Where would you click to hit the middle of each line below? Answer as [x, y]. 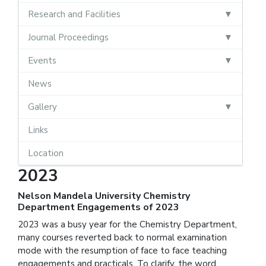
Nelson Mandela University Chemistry [104, 196]
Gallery [42, 107]
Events [42, 60]
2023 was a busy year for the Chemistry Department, [127, 224]
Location [46, 153]
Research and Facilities [74, 14]
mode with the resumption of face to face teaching [122, 250]
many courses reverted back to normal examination [122, 237]
